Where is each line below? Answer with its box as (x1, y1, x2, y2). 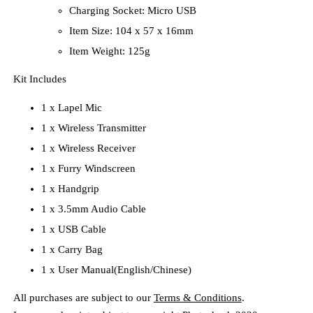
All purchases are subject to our (13, 292, 154, 303)
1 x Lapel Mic (41, 102, 102, 113)
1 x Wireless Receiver (41, 143, 136, 154)
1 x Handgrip (41, 183, 99, 194)
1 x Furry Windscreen (41, 163, 136, 174)
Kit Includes (13, 73, 66, 85)
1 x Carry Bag (41, 244, 103, 255)
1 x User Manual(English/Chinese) (41, 264, 191, 275)
